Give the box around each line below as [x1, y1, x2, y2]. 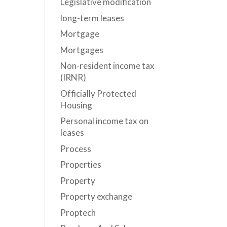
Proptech [60, 207, 96, 218]
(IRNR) [60, 72, 87, 83]
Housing [60, 99, 93, 110]
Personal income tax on [60, 116, 149, 126]
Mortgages [60, 44, 104, 55]
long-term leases [60, 12, 125, 23]
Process [60, 143, 92, 154]
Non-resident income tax [60, 60, 155, 71]
